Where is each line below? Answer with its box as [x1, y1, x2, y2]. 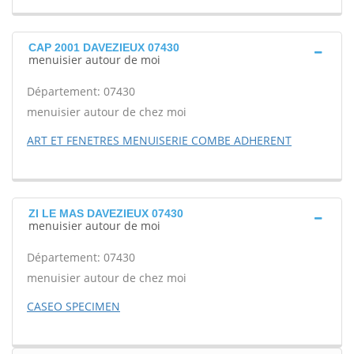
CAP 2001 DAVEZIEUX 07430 [28, 41, 179, 54]
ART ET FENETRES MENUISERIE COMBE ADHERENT [27, 133, 292, 148]
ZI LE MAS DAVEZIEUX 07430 [28, 207, 183, 220]
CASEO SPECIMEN [27, 299, 120, 314]
